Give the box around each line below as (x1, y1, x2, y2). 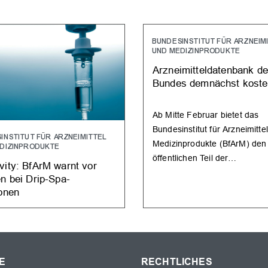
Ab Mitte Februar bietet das (153, 109, 259, 120)
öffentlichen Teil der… (153, 153, 237, 163)
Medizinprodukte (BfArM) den (153, 138, 267, 148)
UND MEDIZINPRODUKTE (153, 47, 241, 56)
